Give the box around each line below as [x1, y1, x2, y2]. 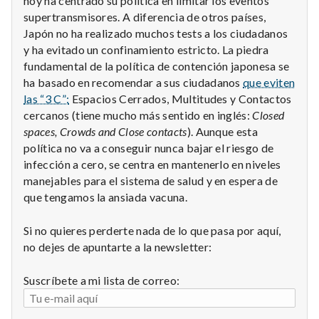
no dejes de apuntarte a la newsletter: [23, 239, 212, 253]
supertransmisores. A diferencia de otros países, [23, 9, 266, 23]
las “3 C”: [23, 91, 70, 105]
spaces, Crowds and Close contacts [23, 124, 187, 138]
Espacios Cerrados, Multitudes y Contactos [69, 91, 292, 105]
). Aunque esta [187, 124, 258, 138]
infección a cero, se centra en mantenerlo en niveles [23, 157, 281, 171]
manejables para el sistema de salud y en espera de [23, 173, 278, 187]
